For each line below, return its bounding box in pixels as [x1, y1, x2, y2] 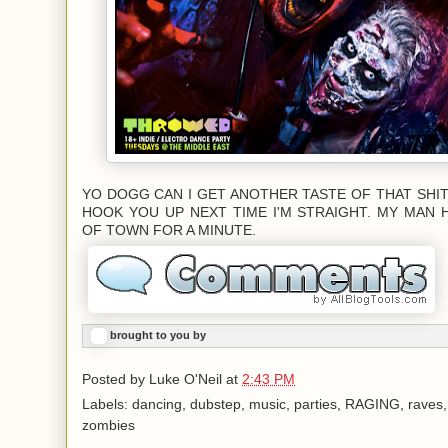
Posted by [82, 372, 149, 388]
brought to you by [110, 329, 206, 342]
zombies [82, 418, 135, 434]
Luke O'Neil [149, 372, 222, 388]
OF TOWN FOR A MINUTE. [82, 223, 256, 239]
